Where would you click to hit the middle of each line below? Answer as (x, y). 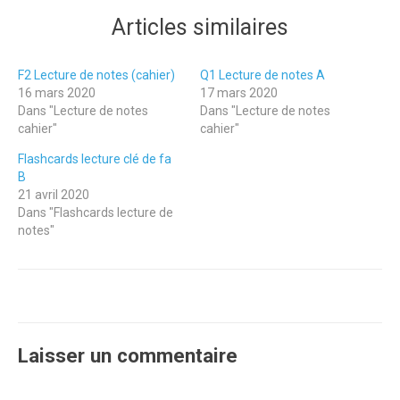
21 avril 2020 (54, 195)
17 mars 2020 (239, 93)
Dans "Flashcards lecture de (96, 212)
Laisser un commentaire (128, 355)
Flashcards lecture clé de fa (95, 159)
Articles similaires (200, 27)
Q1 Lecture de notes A (262, 75)
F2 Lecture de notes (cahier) (96, 75)
